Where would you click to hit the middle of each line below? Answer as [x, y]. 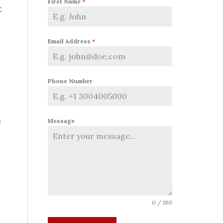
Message [61, 120]
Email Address [70, 41]
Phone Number [70, 81]
